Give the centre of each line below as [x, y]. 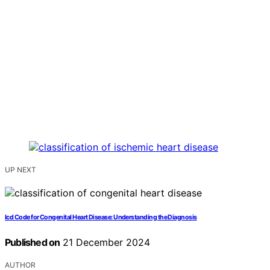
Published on [33, 243]
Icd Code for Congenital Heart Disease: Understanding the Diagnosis [101, 218]
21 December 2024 [105, 243]
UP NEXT [20, 170]
